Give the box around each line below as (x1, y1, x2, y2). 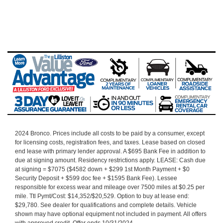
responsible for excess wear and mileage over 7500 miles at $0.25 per (15, 184, 205, 191)
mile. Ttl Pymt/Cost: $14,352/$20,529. (15, 193, 117, 200)
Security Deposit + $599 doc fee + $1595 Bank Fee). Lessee (15, 175, 177, 182)
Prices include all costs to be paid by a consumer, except (53, 130, 205, 137)
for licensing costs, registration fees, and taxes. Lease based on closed (15, 139, 205, 146)
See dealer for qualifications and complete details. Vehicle (39, 202, 197, 209)
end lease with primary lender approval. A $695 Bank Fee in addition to (15, 148, 206, 155)
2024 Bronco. (15, 130, 53, 137)
